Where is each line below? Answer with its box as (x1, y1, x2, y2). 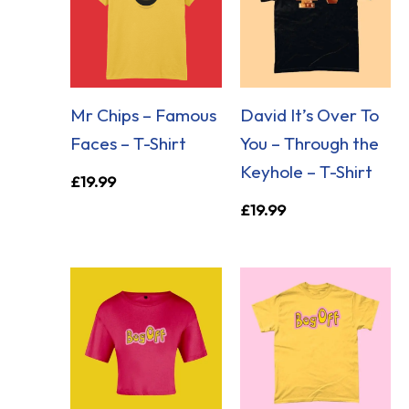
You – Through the (239, 132, 379, 155)
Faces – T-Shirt (70, 132, 187, 155)
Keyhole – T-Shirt (239, 161, 372, 184)
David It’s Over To (239, 104, 379, 127)
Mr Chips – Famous (70, 104, 217, 127)
